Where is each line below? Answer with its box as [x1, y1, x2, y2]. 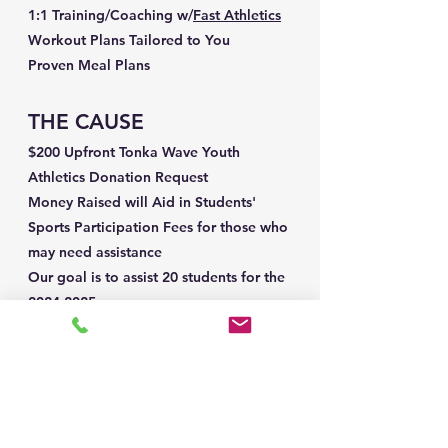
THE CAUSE [28, 109, 144, 135]
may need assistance [28, 243, 162, 262]
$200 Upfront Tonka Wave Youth [28, 143, 240, 162]
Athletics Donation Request [28, 168, 208, 187]
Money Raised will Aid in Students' [28, 193, 256, 212]
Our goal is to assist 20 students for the [28, 268, 285, 287]
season [96, 293, 145, 312]
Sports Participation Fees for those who [28, 218, 288, 237]
